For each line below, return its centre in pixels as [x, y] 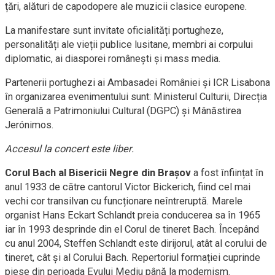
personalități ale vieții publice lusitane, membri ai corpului [129, 45]
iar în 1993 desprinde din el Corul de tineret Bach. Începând [132, 230]
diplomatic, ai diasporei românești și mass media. [113, 59]
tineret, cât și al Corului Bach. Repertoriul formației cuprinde [133, 258]
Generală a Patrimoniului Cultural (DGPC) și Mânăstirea [123, 111]
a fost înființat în [227, 173]
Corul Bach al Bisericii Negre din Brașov [98, 173]
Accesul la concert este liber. [69, 149]
